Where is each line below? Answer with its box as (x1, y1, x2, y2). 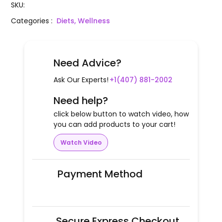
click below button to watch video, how (54, 109, 189, 119)
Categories (11, 16, 52, 26)
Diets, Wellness (56, 16, 111, 26)
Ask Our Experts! (54, 75, 109, 85)
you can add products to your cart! (54, 119, 175, 130)
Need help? (54, 94, 108, 108)
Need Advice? (54, 56, 121, 70)
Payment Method (57, 167, 143, 181)
